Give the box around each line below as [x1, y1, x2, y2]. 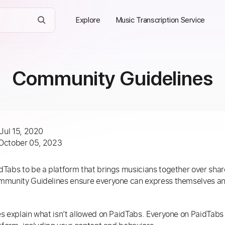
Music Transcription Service [115, 16, 205, 25]
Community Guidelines [12, 66, 213, 90]
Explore [75, 16, 100, 25]
